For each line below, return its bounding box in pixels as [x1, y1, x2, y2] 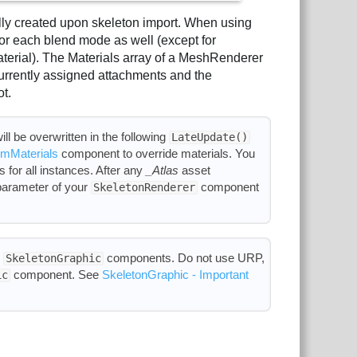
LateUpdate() [171, 131, 248, 144]
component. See [10, 268, 102, 282]
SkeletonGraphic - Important [101, 268, 249, 282]
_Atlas [145, 163, 178, 178]
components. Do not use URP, [103, 251, 265, 265]
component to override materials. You [57, 147, 255, 161]
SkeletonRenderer [92, 181, 195, 194]
